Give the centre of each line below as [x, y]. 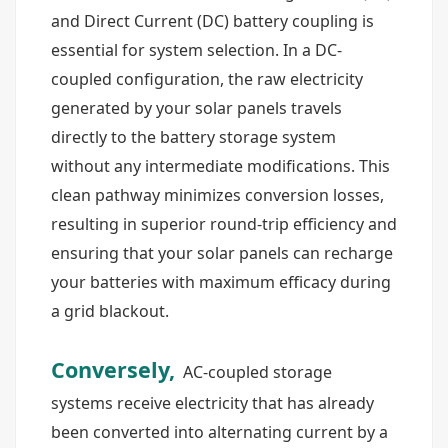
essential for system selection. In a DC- [196, 50]
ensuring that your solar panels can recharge [222, 253]
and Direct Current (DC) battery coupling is [212, 21]
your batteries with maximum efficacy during [221, 282]
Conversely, [113, 369]
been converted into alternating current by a [219, 432]
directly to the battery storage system [193, 137]
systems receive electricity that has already [212, 403]
